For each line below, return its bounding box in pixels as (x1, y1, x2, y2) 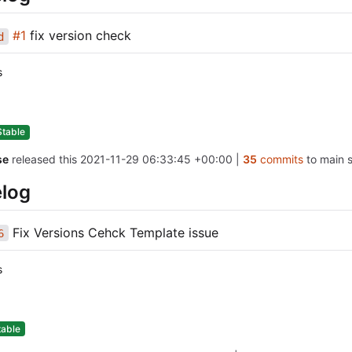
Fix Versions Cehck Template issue (8, 224, 218, 240)
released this (11, 152, 80, 167)
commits (256, 152, 303, 167)
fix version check (25, 27, 131, 44)
